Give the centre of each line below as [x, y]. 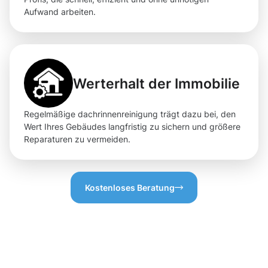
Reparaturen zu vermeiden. [77, 139]
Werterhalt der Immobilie [156, 83]
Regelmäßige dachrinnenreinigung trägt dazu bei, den [130, 114]
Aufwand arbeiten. [60, 12]
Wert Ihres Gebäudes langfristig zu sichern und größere [132, 127]
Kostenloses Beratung [130, 188]
